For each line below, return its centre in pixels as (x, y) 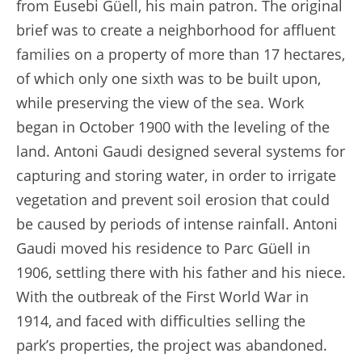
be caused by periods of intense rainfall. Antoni (177, 223)
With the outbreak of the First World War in (162, 296)
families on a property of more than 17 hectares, (181, 54)
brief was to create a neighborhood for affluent (176, 29)
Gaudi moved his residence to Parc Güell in (163, 248)
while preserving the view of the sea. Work (160, 102)
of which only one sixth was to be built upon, (168, 78)
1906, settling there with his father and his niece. (181, 272)
